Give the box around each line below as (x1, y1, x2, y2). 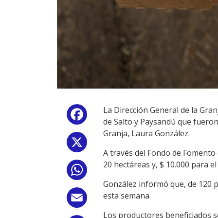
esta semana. (103, 190, 151, 201)
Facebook (89, 111, 124, 122)
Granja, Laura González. (103, 128, 190, 139)
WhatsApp (89, 166, 127, 177)
